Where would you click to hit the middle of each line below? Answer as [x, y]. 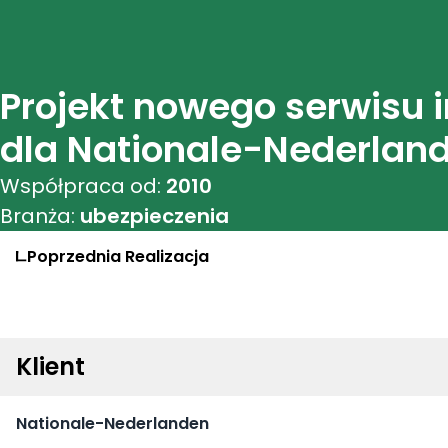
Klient [50, 366]
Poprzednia [73, 256]
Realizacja [166, 256]
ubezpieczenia [154, 216]
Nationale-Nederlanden [112, 423]
